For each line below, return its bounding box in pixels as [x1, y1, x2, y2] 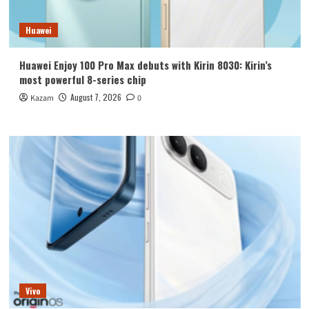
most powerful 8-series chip [19, 71, 146, 87]
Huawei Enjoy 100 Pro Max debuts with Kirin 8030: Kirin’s [19, 57, 272, 72]
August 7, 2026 [70, 90, 121, 103]
